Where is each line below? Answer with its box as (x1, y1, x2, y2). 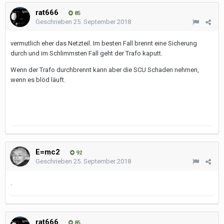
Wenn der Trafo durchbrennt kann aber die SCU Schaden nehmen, (10, 66, 199, 73)
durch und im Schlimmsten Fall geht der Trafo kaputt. (10, 49, 162, 57)
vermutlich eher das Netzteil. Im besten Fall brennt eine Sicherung (10, 39, 197, 47)
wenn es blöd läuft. (10, 76, 65, 83)
